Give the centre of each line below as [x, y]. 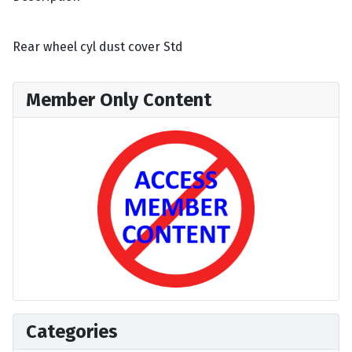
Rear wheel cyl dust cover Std [98, 47]
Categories [72, 332]
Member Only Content [119, 100]
